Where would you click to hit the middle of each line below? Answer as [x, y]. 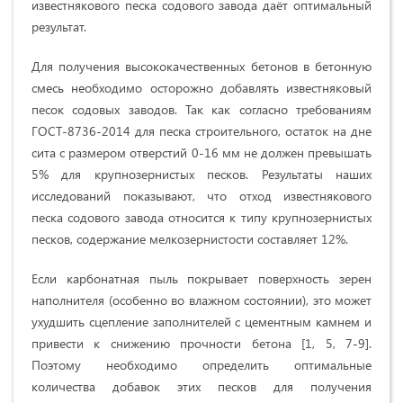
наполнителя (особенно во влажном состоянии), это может [201, 300]
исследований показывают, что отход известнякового [201, 196]
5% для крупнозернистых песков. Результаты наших [201, 175]
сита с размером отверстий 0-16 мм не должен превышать [201, 153]
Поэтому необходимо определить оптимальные [201, 365]
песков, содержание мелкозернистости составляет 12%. [190, 239]
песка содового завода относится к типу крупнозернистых [201, 218]
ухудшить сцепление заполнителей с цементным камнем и [201, 322]
